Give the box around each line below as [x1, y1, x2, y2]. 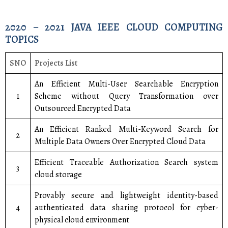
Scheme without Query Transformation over [35, 91, 218, 102]
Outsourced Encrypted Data [35, 103, 131, 114]
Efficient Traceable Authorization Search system [35, 157, 218, 168]
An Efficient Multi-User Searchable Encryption [35, 78, 218, 90]
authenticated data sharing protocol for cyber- [35, 202, 218, 213]
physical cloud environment [35, 214, 129, 225]
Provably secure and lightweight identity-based [35, 190, 218, 201]
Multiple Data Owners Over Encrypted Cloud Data [35, 136, 206, 147]
